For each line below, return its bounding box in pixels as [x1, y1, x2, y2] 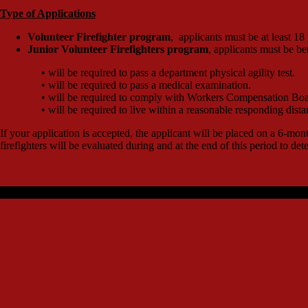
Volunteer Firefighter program [27, 30, 170, 43]
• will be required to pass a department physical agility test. [41, 66, 295, 78]
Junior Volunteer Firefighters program [27, 43, 208, 55]
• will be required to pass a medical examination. [41, 78, 251, 91]
